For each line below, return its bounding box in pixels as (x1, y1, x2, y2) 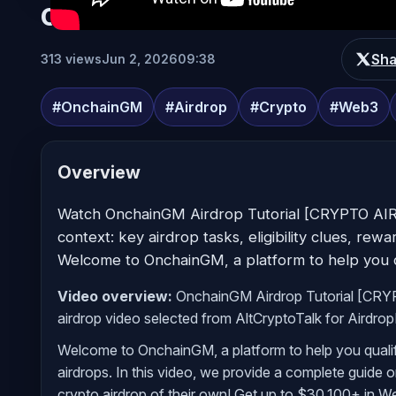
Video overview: (57, 286, 172, 305)
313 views (41, 51, 102, 67)
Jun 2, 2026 (102, 51, 178, 67)
